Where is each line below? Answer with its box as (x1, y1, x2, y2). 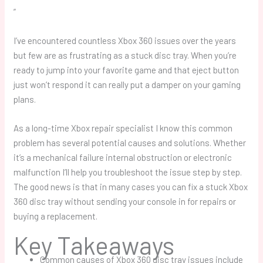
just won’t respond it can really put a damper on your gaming (14, 79, 241, 90)
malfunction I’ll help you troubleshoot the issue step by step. (14, 167, 242, 178)
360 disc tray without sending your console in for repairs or (14, 196, 237, 207)
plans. (14, 94, 36, 105)
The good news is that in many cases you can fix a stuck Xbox (14, 181, 248, 193)
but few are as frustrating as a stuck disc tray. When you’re (14, 50, 237, 61)
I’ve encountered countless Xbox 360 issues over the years (14, 35, 237, 46)
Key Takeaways (14, 230, 175, 260)
